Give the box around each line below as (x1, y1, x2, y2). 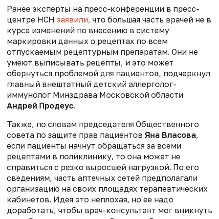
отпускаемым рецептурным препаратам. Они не (7, 47, 198, 57)
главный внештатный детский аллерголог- (7, 79, 176, 89)
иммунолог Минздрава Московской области (7, 90, 183, 100)
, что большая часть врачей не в (88, 15, 211, 25)
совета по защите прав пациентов (7, 130, 145, 140)
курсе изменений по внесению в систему (7, 25, 169, 36)
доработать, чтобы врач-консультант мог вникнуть (7, 205, 212, 216)
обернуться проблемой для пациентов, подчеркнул (7, 68, 210, 79)
